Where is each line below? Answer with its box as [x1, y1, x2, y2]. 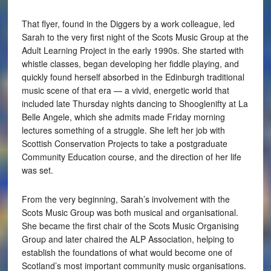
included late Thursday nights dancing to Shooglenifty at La [21, 97, 248, 110]
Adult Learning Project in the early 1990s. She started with [21, 44, 244, 57]
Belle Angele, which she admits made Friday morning [21, 111, 225, 123]
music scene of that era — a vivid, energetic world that [21, 84, 229, 97]
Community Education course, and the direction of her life [21, 151, 241, 163]
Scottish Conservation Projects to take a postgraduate [21, 137, 227, 150]
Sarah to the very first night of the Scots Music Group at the [21, 31, 249, 44]
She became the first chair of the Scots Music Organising [21, 220, 239, 232]
